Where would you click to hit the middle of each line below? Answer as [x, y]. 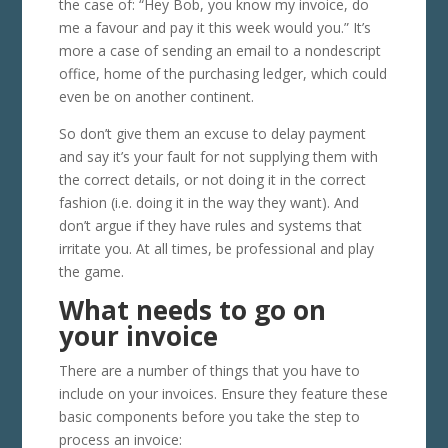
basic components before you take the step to [209, 416]
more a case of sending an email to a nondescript [219, 50]
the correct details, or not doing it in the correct [212, 179]
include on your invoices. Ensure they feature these [223, 393]
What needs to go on [192, 309]
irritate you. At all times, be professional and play [216, 248]
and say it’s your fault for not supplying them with [218, 156]
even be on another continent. [156, 96]
